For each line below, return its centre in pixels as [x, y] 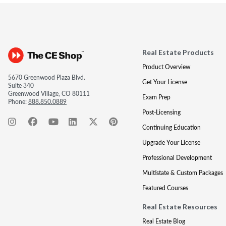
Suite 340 [21, 86]
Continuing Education [171, 127]
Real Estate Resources [180, 207]
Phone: [18, 102]
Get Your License [164, 82]
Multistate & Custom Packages [182, 173]
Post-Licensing [161, 112]
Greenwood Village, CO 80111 [49, 94]
